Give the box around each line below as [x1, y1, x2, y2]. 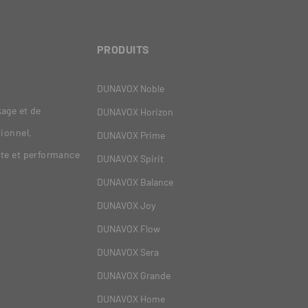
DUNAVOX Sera [97, 246, 159, 258]
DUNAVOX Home [97, 293, 165, 305]
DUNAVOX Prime [97, 129, 165, 142]
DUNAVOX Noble [97, 82, 164, 95]
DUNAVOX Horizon [97, 106, 173, 118]
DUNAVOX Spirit [97, 153, 164, 165]
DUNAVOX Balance [97, 176, 173, 188]
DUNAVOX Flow [97, 223, 160, 235]
